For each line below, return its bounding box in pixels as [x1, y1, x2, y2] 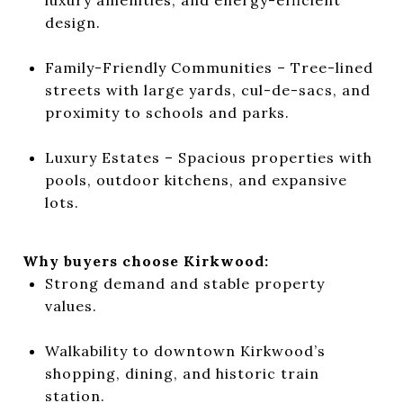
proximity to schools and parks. [44, 103, 290, 121]
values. [44, 296, 97, 315]
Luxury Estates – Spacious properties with [44, 148, 372, 166]
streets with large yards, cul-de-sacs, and [44, 80, 371, 99]
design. [44, 13, 101, 31]
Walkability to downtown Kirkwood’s [44, 341, 326, 360]
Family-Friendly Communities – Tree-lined [44, 58, 373, 76]
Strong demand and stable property [44, 273, 325, 292]
